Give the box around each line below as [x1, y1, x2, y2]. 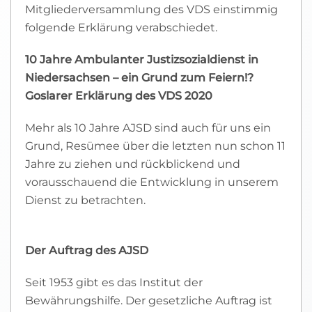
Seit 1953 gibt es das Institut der [25, 276, 203, 289]
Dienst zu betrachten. [25, 194, 146, 207]
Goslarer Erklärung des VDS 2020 [25, 89, 212, 102]
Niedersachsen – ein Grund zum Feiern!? [25, 71, 253, 84]
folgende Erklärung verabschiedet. [25, 21, 217, 34]
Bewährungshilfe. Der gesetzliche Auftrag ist [25, 294, 272, 307]
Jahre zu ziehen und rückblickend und [25, 157, 240, 171]
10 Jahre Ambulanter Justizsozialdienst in [25, 53, 258, 66]
